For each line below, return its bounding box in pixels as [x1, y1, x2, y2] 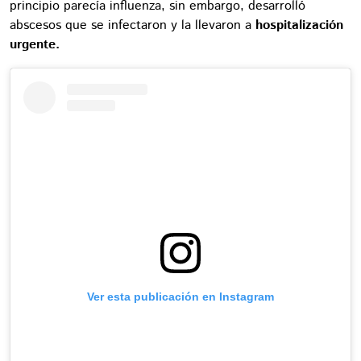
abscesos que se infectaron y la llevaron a [10, 15, 255, 35]
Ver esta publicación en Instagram [87, 289, 274, 303]
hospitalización [255, 15, 343, 35]
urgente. [10, 35, 64, 54]
